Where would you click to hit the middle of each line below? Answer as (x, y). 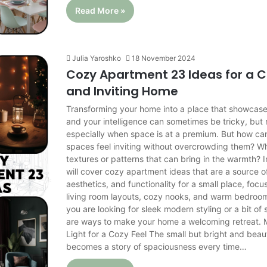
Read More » (100, 10)
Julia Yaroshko (97, 58)
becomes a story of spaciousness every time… (157, 246)
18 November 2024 (164, 58)
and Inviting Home (122, 91)
